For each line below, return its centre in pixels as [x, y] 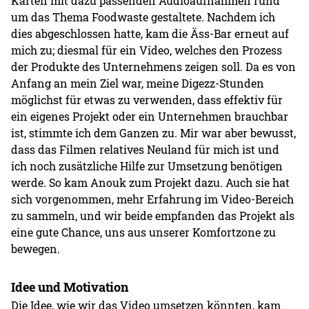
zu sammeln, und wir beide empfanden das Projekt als [153, 215]
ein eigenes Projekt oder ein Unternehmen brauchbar [150, 116]
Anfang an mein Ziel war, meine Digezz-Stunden [138, 83]
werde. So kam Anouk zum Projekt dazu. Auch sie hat [151, 182]
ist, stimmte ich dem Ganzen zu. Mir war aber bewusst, [154, 132]
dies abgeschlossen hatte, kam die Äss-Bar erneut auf [150, 33]
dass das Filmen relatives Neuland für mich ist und [146, 149]
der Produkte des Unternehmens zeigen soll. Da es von [154, 66]
